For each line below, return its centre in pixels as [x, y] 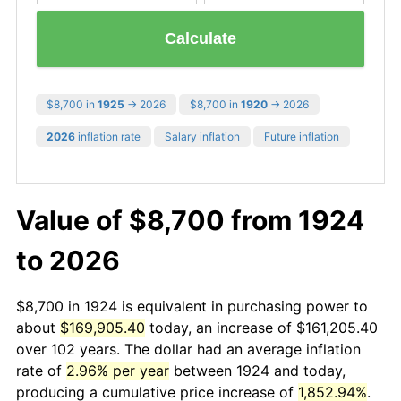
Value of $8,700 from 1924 [190, 220]
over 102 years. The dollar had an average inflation [188, 349]
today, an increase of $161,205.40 [261, 327]
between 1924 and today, [257, 370]
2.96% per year [118, 370]
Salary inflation [202, 136]
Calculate [200, 39]
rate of [41, 370]
